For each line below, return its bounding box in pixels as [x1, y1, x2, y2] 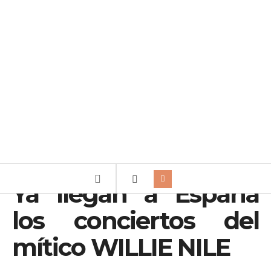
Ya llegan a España [12, 179, 259, 209]
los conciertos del [12, 206, 259, 235]
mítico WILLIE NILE [12, 232, 230, 262]
